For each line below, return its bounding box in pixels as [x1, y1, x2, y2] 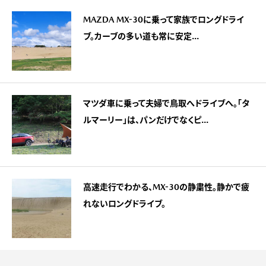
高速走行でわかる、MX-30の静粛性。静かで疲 [83, 182, 249, 192]
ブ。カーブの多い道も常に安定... [83, 31, 199, 42]
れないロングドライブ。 [83, 199, 166, 209]
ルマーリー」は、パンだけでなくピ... [83, 115, 208, 125]
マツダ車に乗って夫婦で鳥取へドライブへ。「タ [83, 99, 249, 109]
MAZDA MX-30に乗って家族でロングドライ [83, 15, 244, 25]
